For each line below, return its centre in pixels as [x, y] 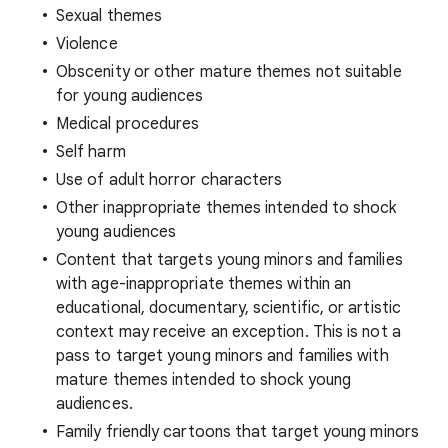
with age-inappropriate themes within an [204, 284]
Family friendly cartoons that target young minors [237, 432]
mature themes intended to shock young [203, 380]
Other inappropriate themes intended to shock [226, 208]
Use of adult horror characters [169, 180]
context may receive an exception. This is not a [228, 332]
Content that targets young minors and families [229, 260]
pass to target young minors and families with [222, 356]
